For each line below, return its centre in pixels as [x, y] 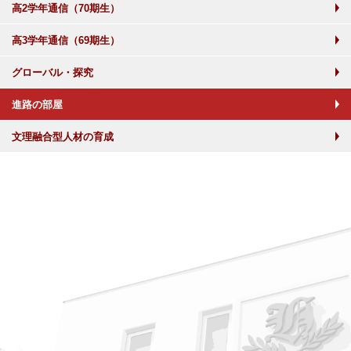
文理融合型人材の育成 [63, 137]
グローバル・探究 [52, 72]
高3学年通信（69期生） [66, 40]
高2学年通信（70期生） [66, 8]
